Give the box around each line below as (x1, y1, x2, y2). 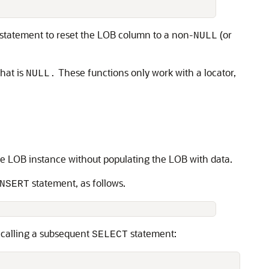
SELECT (92, 229, 128, 240)
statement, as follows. (29, 177, 125, 189)
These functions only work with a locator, (56, 66, 236, 79)
